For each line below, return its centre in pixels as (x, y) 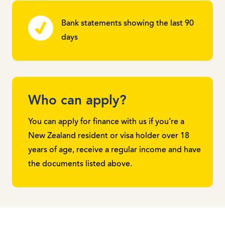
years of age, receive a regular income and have (115, 150)
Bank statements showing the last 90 (128, 23)
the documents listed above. (80, 164)
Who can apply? (77, 101)
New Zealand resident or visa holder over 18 (109, 136)
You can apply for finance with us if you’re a (106, 122)
